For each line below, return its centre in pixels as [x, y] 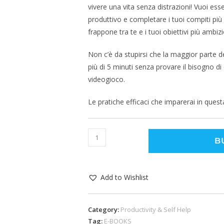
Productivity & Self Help [156, 209]
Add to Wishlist [124, 177]
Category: [104, 209]
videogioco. [106, 79]
